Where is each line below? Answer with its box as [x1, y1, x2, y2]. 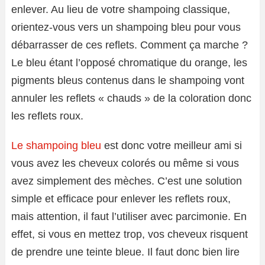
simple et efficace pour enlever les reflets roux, [11, 193, 231, 205]
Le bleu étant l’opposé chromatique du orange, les [11, 57, 247, 69]
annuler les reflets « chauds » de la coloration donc [11, 92, 251, 105]
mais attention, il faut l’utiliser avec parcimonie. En [11, 211, 247, 223]
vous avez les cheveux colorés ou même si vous [11, 157, 239, 170]
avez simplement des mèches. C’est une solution [11, 175, 242, 188]
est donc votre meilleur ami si [101, 140, 242, 152]
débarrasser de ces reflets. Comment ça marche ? [11, 39, 248, 51]
